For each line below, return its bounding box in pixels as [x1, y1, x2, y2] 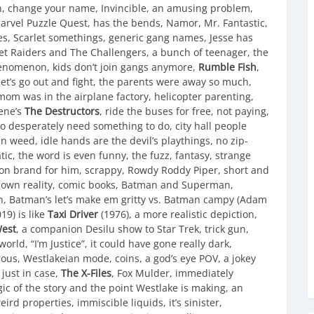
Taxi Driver [48, 207, 98, 221]
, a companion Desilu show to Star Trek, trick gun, [16, 221, 249, 235]
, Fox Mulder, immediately [111, 266, 233, 280]
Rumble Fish [198, 60, 257, 74]
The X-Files [61, 266, 111, 280]
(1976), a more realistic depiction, [98, 207, 257, 221]
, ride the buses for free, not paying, [100, 104, 269, 118]
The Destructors [25, 104, 100, 118]
